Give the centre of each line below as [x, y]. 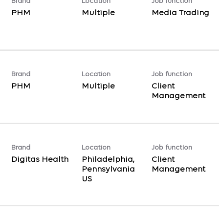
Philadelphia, [108, 159]
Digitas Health [40, 159]
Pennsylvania [108, 169]
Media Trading [180, 13]
